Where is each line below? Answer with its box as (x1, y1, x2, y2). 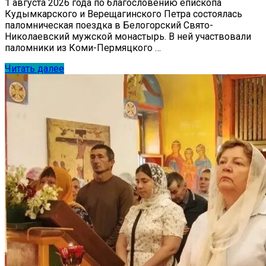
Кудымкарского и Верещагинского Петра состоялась (5, 8, 242, 20)
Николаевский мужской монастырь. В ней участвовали (5, 30, 251, 42)
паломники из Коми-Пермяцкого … (5, 42, 161, 53)
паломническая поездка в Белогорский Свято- (5, 19, 213, 31)
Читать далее (5, 62, 64, 74)
